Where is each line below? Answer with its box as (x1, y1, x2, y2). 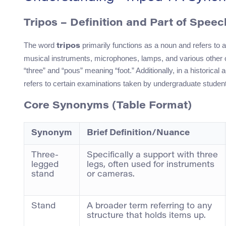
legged (31, 161, 59, 169)
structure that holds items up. (87, 212, 206, 220)
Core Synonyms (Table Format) (24, 101, 192, 111)
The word (24, 41, 56, 50)
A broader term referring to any (87, 202, 212, 211)
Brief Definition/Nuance (87, 129, 190, 138)
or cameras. (87, 171, 135, 179)
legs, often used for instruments (87, 161, 214, 169)
